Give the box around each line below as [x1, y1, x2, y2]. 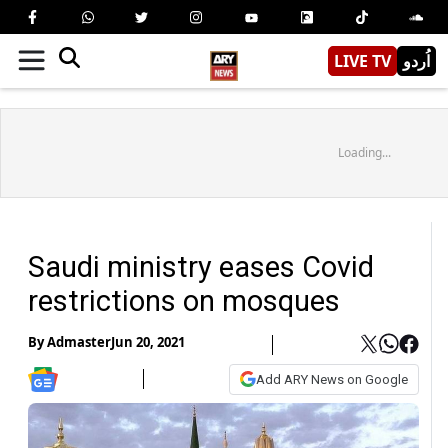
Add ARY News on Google [256, 371, 408, 387]
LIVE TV [334, 49, 391, 72]
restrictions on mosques [28, 283, 340, 318]
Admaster [47, 333, 111, 352]
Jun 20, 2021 [111, 333, 185, 352]
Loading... [337, 143, 391, 161]
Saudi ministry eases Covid [28, 249, 374, 284]
